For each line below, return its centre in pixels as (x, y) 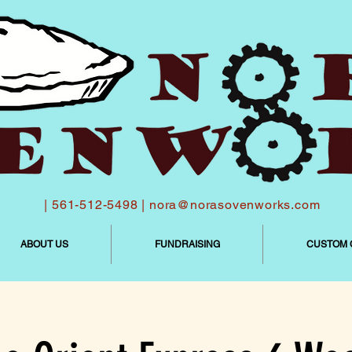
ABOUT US (44, 244)
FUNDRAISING (187, 244)
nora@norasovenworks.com (235, 205)
